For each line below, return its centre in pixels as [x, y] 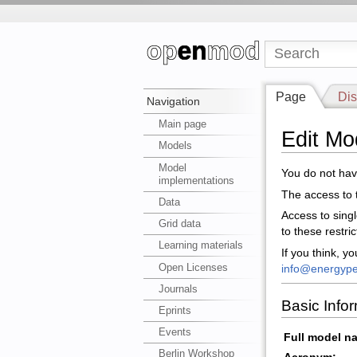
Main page [183, 124]
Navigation [174, 102]
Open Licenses [194, 267]
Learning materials [201, 245]
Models [176, 146]
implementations [197, 180]
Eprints [175, 310]
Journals [178, 288]
